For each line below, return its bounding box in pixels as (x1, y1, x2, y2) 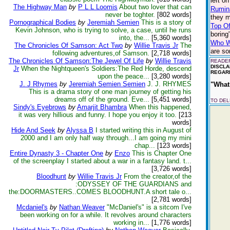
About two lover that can (119, 3, 191, 11)
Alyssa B (66, 126, 93, 134)
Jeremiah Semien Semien (69, 80, 145, 88)
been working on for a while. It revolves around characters (20, 211, 191, 219)
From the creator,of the (124, 172, 191, 180)
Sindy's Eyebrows (13, 103, 66, 111)
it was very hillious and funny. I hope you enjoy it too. (18, 111, 177, 119)
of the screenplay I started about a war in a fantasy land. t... (13, 157, 191, 165)
